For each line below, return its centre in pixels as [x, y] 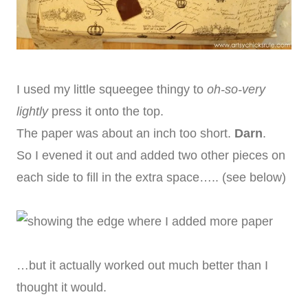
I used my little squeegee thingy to [112, 90]
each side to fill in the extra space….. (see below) [151, 178]
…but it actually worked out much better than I [142, 266]
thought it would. [62, 288]
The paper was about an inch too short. [125, 134]
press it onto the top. [106, 112]
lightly [32, 112]
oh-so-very [236, 90]
